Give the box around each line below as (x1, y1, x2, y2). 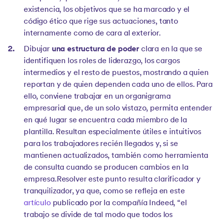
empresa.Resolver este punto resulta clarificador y (24, 176, 201, 184)
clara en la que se (139, 45, 203, 54)
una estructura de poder (51, 45, 140, 54)
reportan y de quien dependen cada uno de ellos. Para (24, 81, 213, 89)
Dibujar (24, 45, 52, 54)
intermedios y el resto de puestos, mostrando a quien (24, 69, 209, 77)
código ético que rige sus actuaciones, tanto (24, 18, 178, 26)
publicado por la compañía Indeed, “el (50, 199, 187, 208)
